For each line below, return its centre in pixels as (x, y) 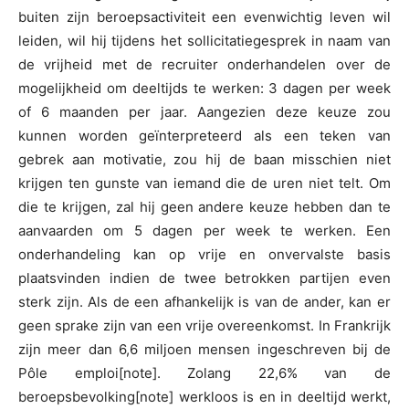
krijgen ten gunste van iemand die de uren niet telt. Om (204, 184)
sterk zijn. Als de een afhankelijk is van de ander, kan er (204, 302)
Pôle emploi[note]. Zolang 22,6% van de (204, 373)
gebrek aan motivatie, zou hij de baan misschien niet (204, 160)
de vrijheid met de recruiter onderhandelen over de (204, 65)
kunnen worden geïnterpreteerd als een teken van (204, 136)
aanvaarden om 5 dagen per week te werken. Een (204, 231)
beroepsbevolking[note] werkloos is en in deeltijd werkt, (204, 397)
